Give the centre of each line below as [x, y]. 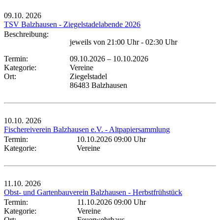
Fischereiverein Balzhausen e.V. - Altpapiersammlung [87, 129]
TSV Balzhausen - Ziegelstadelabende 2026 [72, 24]
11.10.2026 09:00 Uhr [111, 202]
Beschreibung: [28, 34]
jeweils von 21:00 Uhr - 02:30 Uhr [124, 42]
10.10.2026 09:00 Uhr [111, 139]
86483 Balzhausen [98, 85]
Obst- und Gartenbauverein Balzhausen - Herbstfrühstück [93, 192]
